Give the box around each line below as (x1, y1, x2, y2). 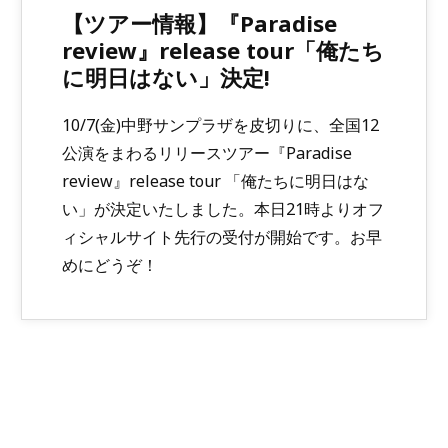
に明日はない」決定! (61, 62, 270, 93)
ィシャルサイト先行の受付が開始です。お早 (61, 226, 382, 249)
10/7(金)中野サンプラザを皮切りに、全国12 (61, 114, 379, 137)
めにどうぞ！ (61, 254, 158, 277)
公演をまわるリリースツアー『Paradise (61, 142, 352, 165)
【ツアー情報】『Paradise (61, 8, 337, 39)
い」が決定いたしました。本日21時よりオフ (61, 198, 384, 221)
